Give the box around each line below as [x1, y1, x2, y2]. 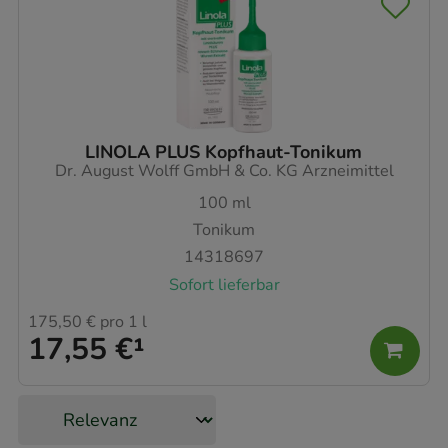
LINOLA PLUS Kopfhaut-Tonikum [85, 139, 363, 164]
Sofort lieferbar [168, 273, 280, 296]
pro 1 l [96, 311, 147, 334]
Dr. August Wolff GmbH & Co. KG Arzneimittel [54, 159, 394, 182]
